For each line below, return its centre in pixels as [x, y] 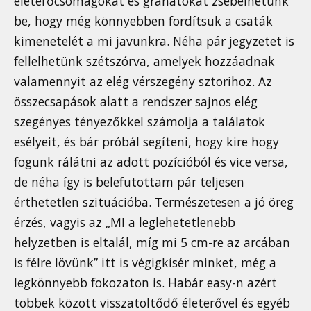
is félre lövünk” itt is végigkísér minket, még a [145, 263]
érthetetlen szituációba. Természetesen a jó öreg [154, 202]
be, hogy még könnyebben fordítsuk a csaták [143, 21]
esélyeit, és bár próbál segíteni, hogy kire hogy [146, 142]
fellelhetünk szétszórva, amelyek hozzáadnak [144, 61]
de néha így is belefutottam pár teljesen [129, 182]
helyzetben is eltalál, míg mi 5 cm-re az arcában [152, 243]
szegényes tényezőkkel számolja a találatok [140, 122]
